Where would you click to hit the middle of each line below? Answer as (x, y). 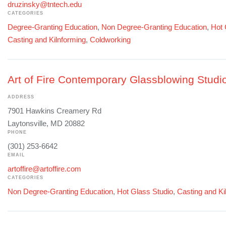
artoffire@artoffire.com (44, 168)
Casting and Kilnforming (47, 39)
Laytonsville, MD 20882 (46, 123)
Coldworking (110, 39)
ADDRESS (21, 97)
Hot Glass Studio (145, 191)
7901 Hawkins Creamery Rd (54, 110)
